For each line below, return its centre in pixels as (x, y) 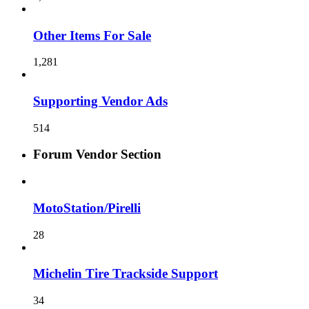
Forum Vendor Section (97, 154)
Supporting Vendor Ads (100, 101)
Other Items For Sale (92, 35)
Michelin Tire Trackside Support (126, 274)
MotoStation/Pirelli (87, 208)
